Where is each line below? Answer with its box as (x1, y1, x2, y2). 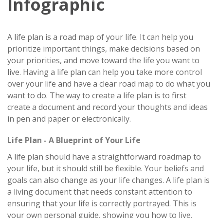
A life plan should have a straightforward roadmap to (7, 151, 201, 162)
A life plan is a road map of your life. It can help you (7, 32, 193, 42)
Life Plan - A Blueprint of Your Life (7, 135, 141, 145)
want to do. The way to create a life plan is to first (7, 90, 186, 101)
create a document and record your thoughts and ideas (7, 102, 208, 112)
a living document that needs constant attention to (7, 186, 192, 197)
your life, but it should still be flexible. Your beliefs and (7, 163, 204, 174)
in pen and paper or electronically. (7, 113, 131, 124)
